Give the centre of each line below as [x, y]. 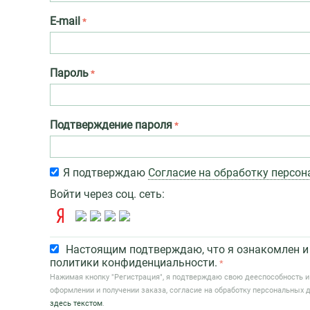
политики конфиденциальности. [134, 263]
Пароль [69, 73]
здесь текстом [76, 303]
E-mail [65, 21]
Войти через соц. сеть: [107, 194]
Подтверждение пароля [111, 125]
